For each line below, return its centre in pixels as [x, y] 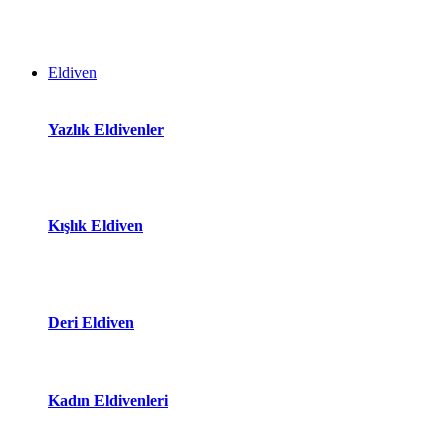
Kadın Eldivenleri [108, 401]
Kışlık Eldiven [95, 226]
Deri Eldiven [91, 322]
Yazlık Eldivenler [106, 129]
